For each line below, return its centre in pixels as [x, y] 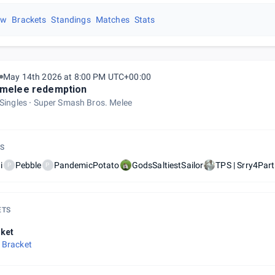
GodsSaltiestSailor [168, 165]
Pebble [28, 165]
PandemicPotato [87, 165]
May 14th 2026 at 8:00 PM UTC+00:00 [77, 77]
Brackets [29, 20]
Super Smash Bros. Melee [83, 103]
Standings [71, 20]
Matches [112, 20]
